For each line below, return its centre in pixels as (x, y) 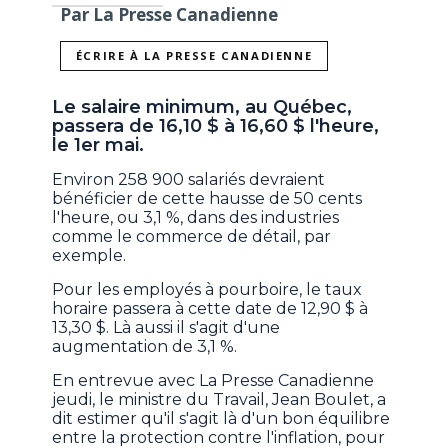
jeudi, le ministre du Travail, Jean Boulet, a (219, 400)
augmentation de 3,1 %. (145, 347)
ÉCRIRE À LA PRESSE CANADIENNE (194, 56)
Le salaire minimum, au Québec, (202, 107)
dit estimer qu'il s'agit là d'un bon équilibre (221, 419)
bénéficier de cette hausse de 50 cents (207, 199)
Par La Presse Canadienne (169, 14)
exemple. (89, 256)
